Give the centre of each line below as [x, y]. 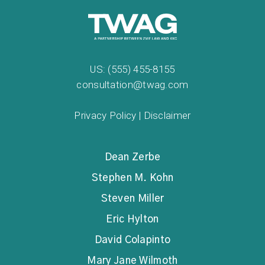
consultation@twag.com [132, 85]
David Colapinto [132, 240]
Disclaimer [167, 116]
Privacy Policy [105, 116]
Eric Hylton [132, 219]
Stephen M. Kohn [132, 178]
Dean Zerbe [132, 157]
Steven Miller [132, 199]
